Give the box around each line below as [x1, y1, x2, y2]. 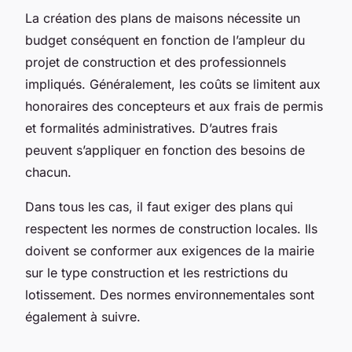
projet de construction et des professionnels [25, 53, 286, 70]
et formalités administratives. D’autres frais [25, 119, 277, 136]
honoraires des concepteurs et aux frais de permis [25, 97, 323, 114]
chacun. [25, 163, 71, 180]
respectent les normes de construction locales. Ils [25, 220, 317, 236]
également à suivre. [25, 308, 141, 324]
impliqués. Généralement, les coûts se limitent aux [25, 75, 321, 92]
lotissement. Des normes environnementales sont [25, 286, 314, 302]
